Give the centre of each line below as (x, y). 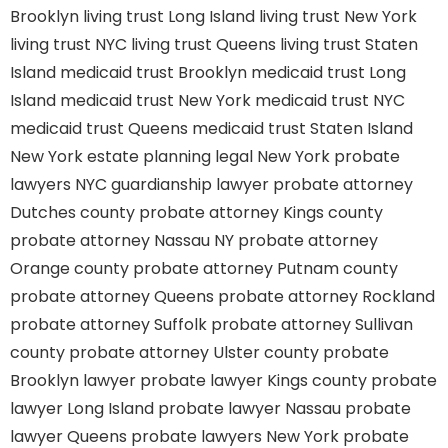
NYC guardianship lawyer (172, 184)
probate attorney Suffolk (108, 324)
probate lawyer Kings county (253, 380)
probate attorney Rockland (326, 296)
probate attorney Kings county (261, 212)
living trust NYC (68, 44)
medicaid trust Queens (99, 128)
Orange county (69, 268)
